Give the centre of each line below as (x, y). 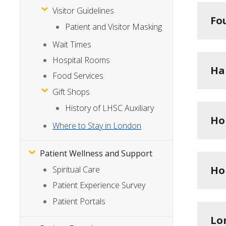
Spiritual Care (76, 169)
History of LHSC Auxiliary (110, 108)
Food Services (78, 76)
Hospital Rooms (81, 60)
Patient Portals (79, 201)
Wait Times (72, 44)
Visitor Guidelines (83, 10)
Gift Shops (71, 92)
